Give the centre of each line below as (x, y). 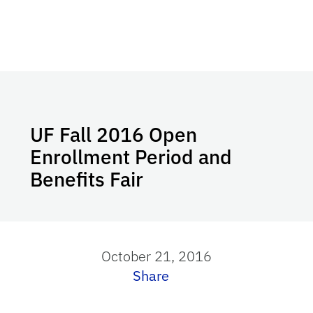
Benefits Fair (87, 179)
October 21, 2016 (156, 256)
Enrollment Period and (131, 157)
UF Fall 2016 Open (114, 134)
